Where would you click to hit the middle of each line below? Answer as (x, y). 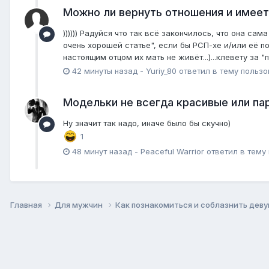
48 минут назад (102, 152)
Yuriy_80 (161, 71)
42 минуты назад (105, 71)
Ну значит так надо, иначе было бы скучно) (147, 123)
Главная (27, 205)
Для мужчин (80, 205)
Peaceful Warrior (172, 152)
